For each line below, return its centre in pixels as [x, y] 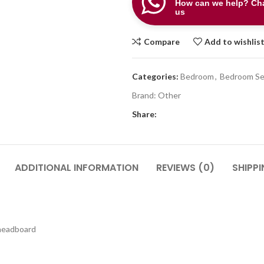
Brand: [145, 95]
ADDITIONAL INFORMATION [76, 168]
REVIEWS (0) [185, 168]
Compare [161, 41]
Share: [144, 114]
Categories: [155, 77]
